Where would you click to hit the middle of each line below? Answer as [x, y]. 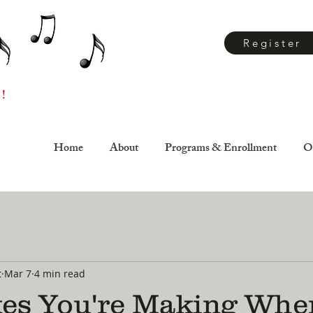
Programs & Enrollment [221, 149]
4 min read [60, 273]
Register [272, 43]
